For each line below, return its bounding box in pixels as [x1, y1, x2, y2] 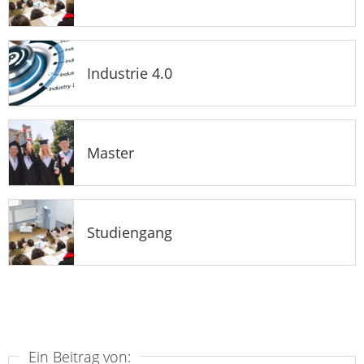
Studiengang [87, 222, 172, 242]
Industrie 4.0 [87, 63, 172, 83]
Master [87, 142, 134, 162]
